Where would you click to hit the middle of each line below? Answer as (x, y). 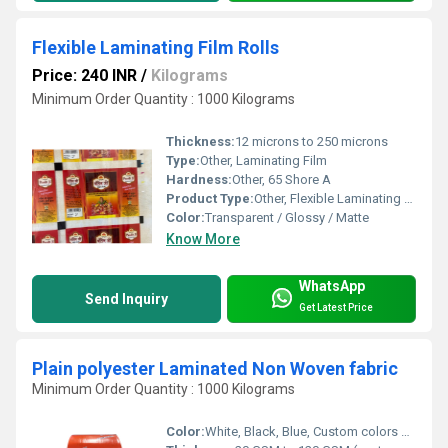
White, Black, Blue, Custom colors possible (303, 431)
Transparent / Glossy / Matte (287, 218)
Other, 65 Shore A (281, 180)
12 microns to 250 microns (311, 142)
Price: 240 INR (84, 76)
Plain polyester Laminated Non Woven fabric (215, 369)
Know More (203, 239)
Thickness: (200, 142)
